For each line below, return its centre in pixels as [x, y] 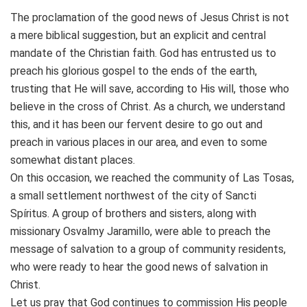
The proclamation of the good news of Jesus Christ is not [150, 17]
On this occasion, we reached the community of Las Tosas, [152, 177]
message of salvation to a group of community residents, [148, 249]
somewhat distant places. [73, 160]
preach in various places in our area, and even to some [139, 142]
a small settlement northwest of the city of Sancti [133, 195]
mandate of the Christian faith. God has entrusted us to [143, 53]
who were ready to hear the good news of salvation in [139, 267]
